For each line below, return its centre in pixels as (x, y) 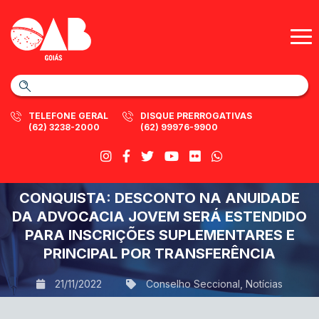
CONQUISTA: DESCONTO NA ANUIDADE (159, 198)
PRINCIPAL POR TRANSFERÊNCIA (159, 253)
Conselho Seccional (193, 284)
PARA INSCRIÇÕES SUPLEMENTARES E (159, 235)
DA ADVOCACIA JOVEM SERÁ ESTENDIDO (159, 216)
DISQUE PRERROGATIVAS (196, 116)
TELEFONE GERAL (68, 116)
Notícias (264, 284)
